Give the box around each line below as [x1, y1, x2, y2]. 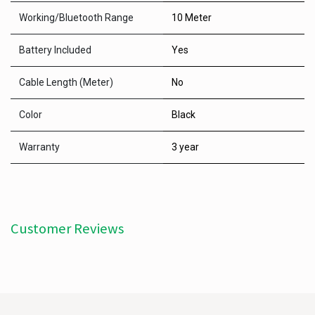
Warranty [19, 141, 60, 153]
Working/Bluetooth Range [19, 12, 134, 23]
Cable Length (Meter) [19, 77, 113, 88]
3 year [172, 141, 199, 153]
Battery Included [19, 44, 91, 56]
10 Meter [172, 12, 212, 23]
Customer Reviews [11, 219, 124, 238]
